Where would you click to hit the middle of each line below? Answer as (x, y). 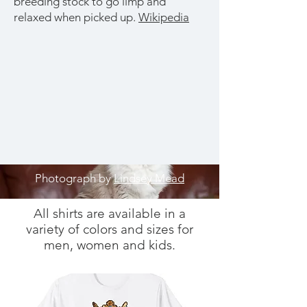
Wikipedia (164, 17)
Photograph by (74, 178)
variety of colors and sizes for (110, 229)
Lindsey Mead (149, 178)
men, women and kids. (110, 245)
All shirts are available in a (110, 213)
